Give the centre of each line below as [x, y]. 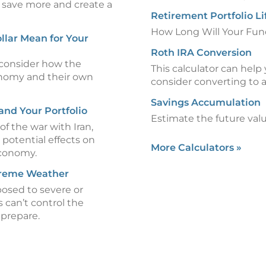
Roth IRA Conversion [201, 53]
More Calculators [194, 148]
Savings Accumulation [206, 102]
